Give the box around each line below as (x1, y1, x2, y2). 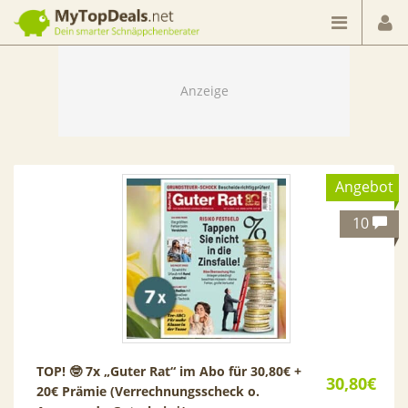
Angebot (334, 177, 393, 197)
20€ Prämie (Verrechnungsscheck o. (36, 382, 260, 400)
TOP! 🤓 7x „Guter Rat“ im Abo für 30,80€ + (36, 362, 301, 380)
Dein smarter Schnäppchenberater (14, 3, 158, 15)
